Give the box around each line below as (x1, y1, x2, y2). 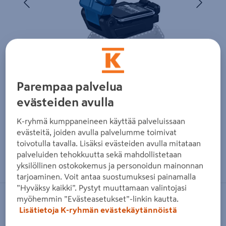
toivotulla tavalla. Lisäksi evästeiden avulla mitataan (17, 139, 201, 147)
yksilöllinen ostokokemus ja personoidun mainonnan (17, 161, 204, 169)
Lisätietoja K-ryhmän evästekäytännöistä (19, 205, 178, 214)
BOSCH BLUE (8, 198, 44, 204)
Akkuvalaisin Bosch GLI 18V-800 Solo (8, 214, 184, 224)
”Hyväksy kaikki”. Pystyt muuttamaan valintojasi (17, 183, 187, 192)
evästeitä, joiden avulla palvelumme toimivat (17, 128, 177, 136)
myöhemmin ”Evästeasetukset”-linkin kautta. (17, 194, 179, 203)
